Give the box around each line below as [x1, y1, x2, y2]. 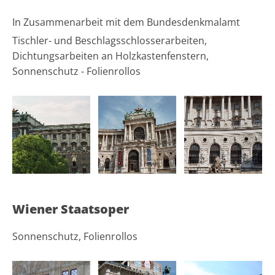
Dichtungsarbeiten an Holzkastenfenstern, [12, 49, 209, 63]
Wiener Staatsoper [12, 201, 129, 218]
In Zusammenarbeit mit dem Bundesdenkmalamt [12, 15, 240, 29]
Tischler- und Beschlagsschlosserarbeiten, [12, 34, 207, 48]
